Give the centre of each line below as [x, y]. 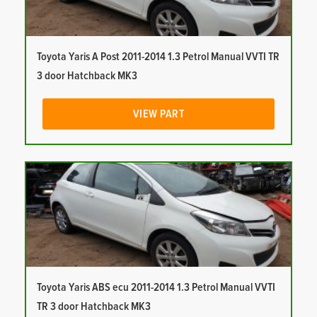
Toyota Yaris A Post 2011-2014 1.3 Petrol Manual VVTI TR [158, 57]
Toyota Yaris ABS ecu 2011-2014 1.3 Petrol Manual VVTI [156, 288]
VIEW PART [158, 114]
